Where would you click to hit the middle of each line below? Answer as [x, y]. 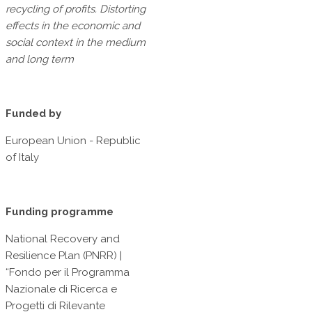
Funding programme [60, 212]
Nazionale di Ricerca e [61, 289]
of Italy [22, 158]
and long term [40, 60]
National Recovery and [63, 239]
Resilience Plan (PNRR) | [64, 256]
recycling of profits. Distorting [76, 9]
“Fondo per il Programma [68, 273]
